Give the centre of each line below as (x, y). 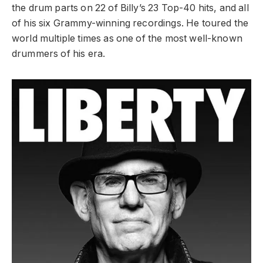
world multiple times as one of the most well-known (127, 39)
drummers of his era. (59, 54)
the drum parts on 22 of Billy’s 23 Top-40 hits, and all (130, 8)
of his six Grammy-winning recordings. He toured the (130, 23)
